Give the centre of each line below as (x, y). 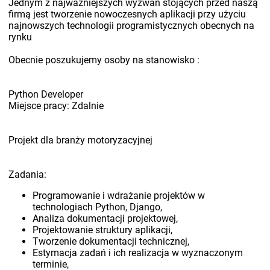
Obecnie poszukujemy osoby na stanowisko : (104, 60)
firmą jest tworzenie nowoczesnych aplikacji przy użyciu (127, 14)
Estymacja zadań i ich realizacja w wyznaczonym (138, 253)
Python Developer (46, 95)
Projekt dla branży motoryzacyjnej (81, 140)
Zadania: (28, 175)
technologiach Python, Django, (98, 207)
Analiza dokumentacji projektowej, (105, 219)
